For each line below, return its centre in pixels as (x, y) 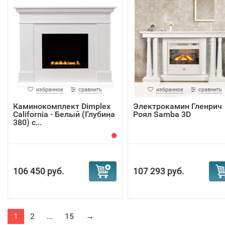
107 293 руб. (158, 171)
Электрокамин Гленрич (177, 106)
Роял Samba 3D (162, 114)
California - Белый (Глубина (64, 114)
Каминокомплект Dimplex (62, 106)
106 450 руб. (39, 171)
